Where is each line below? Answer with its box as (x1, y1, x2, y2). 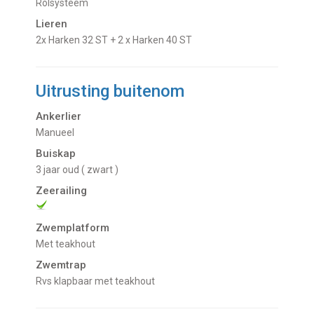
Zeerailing (36, 184, 88, 197)
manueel (44, 126, 75, 138)
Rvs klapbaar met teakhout (42, 275, 156, 287)
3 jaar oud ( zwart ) (41, 163, 119, 175)
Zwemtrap (36, 258, 87, 271)
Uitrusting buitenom (36, 81, 185, 101)
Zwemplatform (36, 221, 110, 234)
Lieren (36, 17, 68, 30)
